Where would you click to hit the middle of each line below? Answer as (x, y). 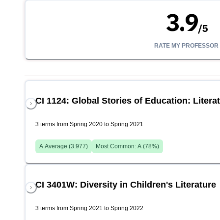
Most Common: (117, 147)
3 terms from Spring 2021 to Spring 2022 (89, 208)
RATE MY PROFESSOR (187, 46)
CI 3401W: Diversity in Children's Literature (126, 185)
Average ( (57, 147)
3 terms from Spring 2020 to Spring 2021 (89, 124)
